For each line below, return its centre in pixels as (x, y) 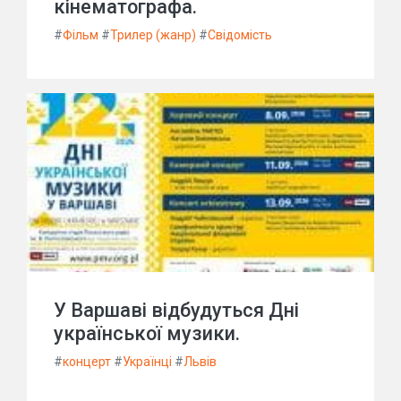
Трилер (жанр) (153, 35)
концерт (87, 362)
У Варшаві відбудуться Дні (176, 310)
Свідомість (240, 35)
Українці (147, 362)
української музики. (147, 333)
